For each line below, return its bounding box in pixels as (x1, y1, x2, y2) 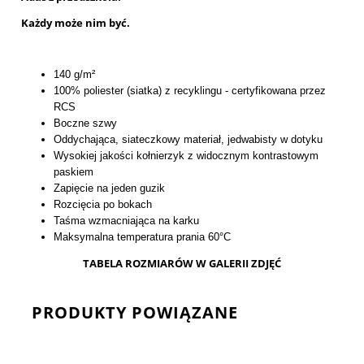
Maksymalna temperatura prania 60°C (54, 231, 231, 244)
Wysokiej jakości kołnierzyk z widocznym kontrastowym (54, 149, 318, 162)
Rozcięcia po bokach (54, 198, 152, 211)
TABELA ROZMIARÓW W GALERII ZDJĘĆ (83, 256, 281, 271)
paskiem (54, 166, 93, 179)
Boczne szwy (54, 117, 117, 130)
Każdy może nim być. (21, 15, 130, 31)
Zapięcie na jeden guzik (54, 182, 165, 195)
